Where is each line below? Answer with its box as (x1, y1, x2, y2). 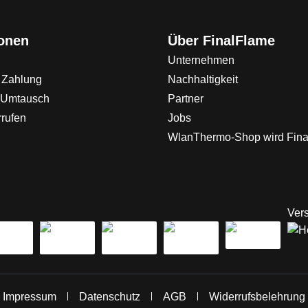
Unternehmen (168, 54, 234, 66)
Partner (168, 93, 203, 104)
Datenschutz (79, 291, 140, 302)
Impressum (3, 291, 56, 302)
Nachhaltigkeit (168, 74, 238, 85)
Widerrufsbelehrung (209, 291, 305, 302)
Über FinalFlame (168, 33, 275, 48)
